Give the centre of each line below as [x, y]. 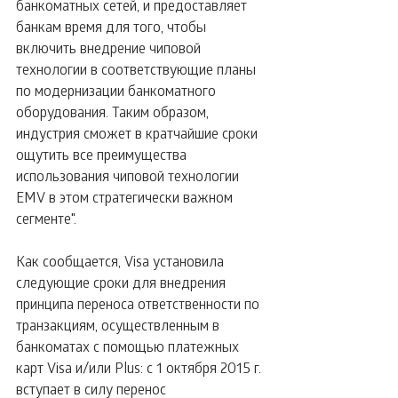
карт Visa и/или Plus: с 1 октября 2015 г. [140, 367]
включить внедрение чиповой [110, 48]
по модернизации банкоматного [118, 90]
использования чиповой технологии [129, 175]
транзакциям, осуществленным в [119, 325]
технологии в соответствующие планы [138, 69]
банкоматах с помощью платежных [129, 346]
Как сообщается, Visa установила [122, 261]
